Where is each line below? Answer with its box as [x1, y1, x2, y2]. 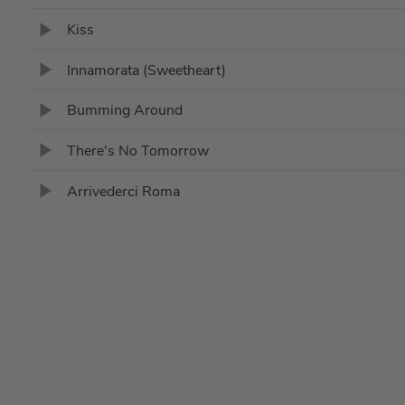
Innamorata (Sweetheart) [66, 60, 226, 80]
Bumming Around [66, 100, 183, 121]
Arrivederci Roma [66, 181, 180, 202]
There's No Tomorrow [66, 141, 209, 162]
